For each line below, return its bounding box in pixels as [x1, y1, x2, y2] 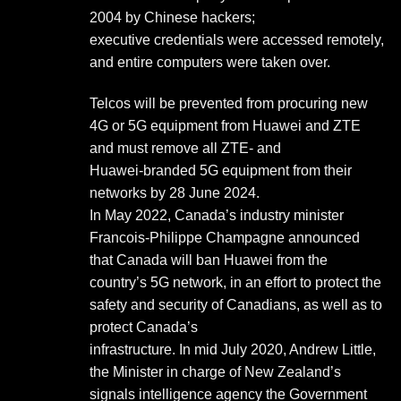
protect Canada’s [90, 319, 198, 335]
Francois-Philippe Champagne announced [90, 229, 360, 245]
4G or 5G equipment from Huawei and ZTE [90, 117, 361, 133]
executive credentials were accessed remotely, [90, 31, 384, 47]
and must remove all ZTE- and [90, 140, 281, 156]
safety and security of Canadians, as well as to [90, 296, 382, 312]
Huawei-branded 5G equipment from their [90, 162, 352, 178]
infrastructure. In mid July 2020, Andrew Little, [90, 341, 376, 357]
